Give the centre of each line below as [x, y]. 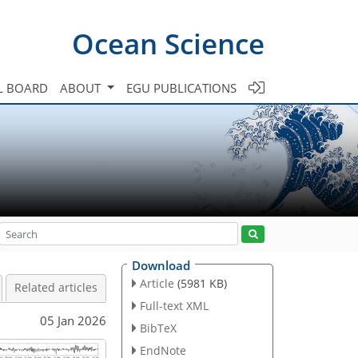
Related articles [56, 288]
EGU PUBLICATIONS [181, 88]
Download [161, 265]
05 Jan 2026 [73, 320]
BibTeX [158, 328]
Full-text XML [174, 305]
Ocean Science [168, 43]
